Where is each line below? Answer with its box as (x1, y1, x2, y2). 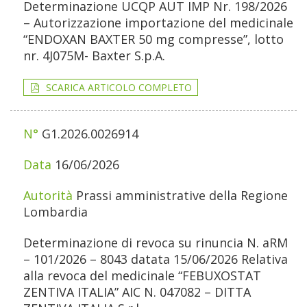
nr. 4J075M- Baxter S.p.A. (23, 47, 165, 64)
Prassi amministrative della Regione (76, 187, 288, 204)
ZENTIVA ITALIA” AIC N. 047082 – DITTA (23, 284, 251, 301)
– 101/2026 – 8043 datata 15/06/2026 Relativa (23, 251, 288, 268)
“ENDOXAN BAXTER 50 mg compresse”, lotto (23, 31, 284, 48)
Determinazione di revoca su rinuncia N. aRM (23, 234, 288, 251)
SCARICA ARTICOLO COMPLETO (46, 81, 192, 95)
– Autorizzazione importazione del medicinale (23, 14, 293, 32)
